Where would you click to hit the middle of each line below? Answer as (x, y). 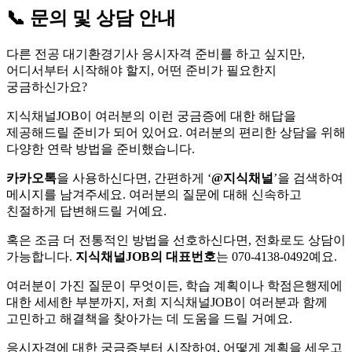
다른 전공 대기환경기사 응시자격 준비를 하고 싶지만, (156, 54)
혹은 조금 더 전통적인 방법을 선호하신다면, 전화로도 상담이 (176, 240)
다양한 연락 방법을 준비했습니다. (101, 149)
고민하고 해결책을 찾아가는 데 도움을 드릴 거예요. (149, 319)
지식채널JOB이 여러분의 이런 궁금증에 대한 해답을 (151, 116)
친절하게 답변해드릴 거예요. (86, 211)
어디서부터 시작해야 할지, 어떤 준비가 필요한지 (141, 71)
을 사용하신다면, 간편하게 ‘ (134, 178)
